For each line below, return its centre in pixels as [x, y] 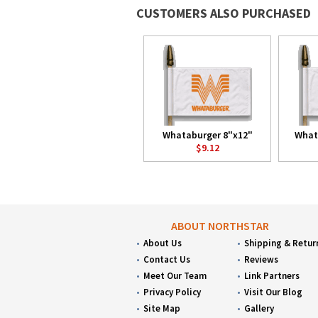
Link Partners [272, 276]
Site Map [162, 308]
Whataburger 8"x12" [207, 135]
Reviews [262, 259]
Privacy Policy [172, 292]
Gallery [259, 308]
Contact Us [167, 259]
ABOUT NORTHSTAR [220, 226]
